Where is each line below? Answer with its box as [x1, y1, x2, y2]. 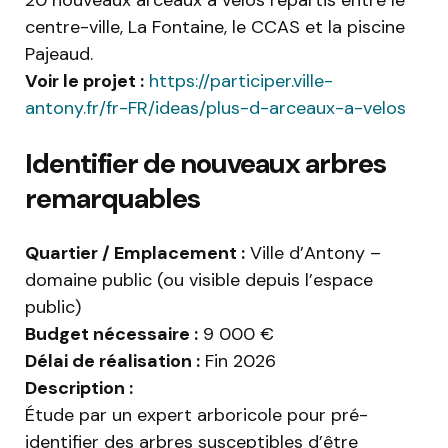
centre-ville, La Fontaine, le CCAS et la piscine [25, 15, 405, 40]
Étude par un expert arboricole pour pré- [25, 403, 368, 428]
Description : [25, 376, 133, 401]
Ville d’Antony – [245, 241, 381, 266]
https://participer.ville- [144, 69, 333, 94]
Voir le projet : [25, 69, 144, 94]
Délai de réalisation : [25, 349, 200, 374]
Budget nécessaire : [25, 322, 198, 347]
